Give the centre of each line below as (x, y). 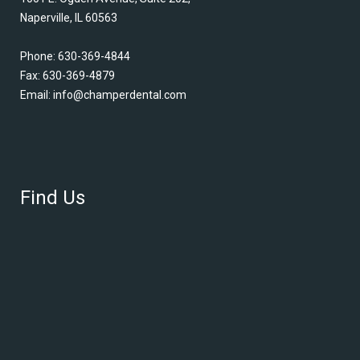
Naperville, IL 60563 (69, 17)
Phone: (39, 56)
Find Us (53, 197)
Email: (37, 94)
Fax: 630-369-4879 (67, 75)
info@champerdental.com (120, 94)
